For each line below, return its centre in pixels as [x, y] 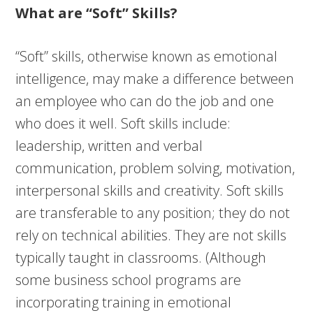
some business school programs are [129, 280]
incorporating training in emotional [124, 302]
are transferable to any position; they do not [153, 213]
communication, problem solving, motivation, [155, 168]
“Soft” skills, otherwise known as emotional [147, 56]
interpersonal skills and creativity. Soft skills [150, 190]
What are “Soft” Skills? [97, 13]
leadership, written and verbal [109, 146]
